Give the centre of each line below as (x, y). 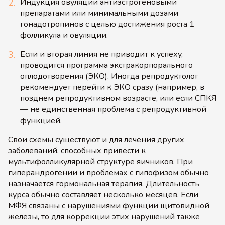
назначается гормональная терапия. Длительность (104, 184)
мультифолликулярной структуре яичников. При (100, 162)
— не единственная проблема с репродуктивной (113, 109)
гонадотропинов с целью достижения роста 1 (107, 24)
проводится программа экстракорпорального (106, 65)
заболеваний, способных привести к (77, 151)
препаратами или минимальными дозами (99, 13)
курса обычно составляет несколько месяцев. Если (103, 195)
